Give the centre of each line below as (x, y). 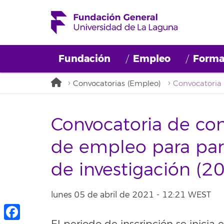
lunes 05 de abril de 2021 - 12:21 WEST (131, 195)
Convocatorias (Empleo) (117, 84)
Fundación (84, 59)
